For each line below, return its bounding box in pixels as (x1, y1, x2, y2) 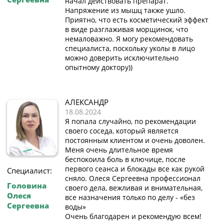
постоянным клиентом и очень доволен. (65, 135, 205, 145)
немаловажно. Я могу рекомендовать (65, 33, 193, 43)
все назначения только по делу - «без (65, 192, 195, 202)
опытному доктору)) (65, 62, 132, 72)
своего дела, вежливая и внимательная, (65, 182, 202, 192)
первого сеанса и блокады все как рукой (65, 163, 204, 173)
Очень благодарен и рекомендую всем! (65, 211, 201, 221)
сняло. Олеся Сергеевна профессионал (65, 173, 200, 183)
